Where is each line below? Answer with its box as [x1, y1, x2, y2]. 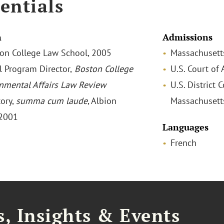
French [170, 137, 196, 148]
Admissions [162, 31, 212, 43]
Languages [162, 121, 208, 133]
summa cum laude [15, 95, 87, 106]
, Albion [87, 95, 116, 106]
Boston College [71, 63, 133, 74]
